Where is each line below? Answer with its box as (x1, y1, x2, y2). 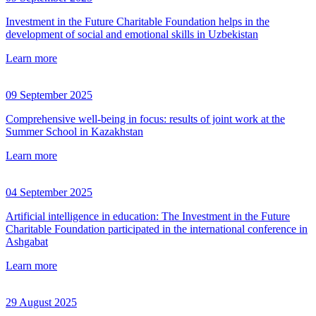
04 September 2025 (6, 186, 92, 199)
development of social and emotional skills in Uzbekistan (6, 28, 258, 41)
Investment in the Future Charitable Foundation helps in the (6, 16, 269, 28)
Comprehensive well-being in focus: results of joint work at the (6, 113, 285, 126)
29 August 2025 (6, 296, 77, 309)
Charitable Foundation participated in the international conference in (6, 223, 308, 236)
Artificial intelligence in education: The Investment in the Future (6, 210, 290, 223)
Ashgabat (6, 236, 48, 248)
